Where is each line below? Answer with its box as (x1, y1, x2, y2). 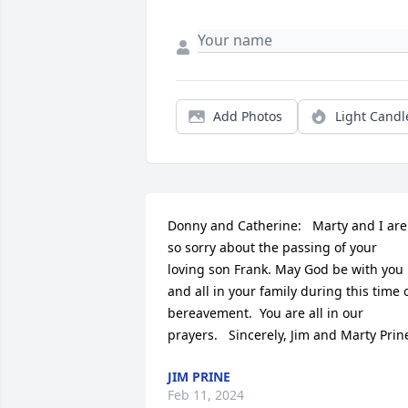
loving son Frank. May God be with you (168, 260, 403, 278)
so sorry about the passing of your (168, 238, 377, 256)
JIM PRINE (168, 367, 230, 385)
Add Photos (213, 107, 282, 125)
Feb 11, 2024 (168, 385, 244, 403)
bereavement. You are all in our (168, 303, 363, 321)
